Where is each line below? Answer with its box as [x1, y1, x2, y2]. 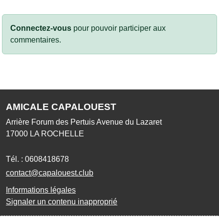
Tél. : [6, 154, 25, 163]
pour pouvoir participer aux [71, 23, 166, 32]
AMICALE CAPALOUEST [6, 101, 116, 112]
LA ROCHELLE [30, 129, 84, 138]
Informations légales [6, 185, 76, 194]
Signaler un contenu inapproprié [6, 197, 117, 206]
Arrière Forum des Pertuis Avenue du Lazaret [6, 117, 162, 126]
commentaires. [10, 35, 61, 44]
